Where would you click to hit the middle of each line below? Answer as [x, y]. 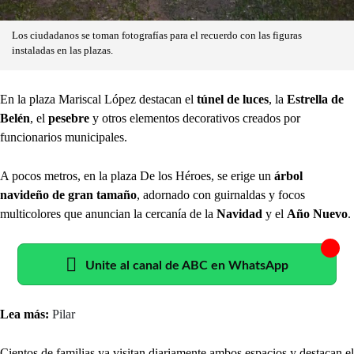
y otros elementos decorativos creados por [195, 118]
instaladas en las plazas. [62, 50]
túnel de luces [231, 99]
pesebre [69, 118]
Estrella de [315, 99]
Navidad [239, 213]
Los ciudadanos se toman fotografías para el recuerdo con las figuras [157, 35]
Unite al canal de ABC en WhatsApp [187, 265]
